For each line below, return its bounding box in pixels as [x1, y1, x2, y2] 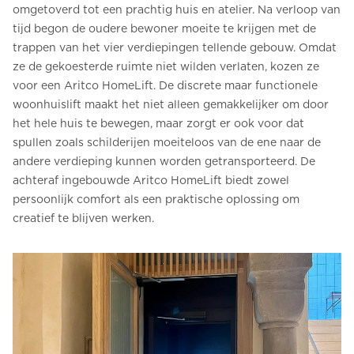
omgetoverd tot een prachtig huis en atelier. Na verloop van [13, 3, 341, 16]
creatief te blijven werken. [13, 212, 154, 224]
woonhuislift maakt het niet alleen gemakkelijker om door [13, 98, 329, 111]
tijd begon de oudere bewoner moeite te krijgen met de [13, 22, 316, 35]
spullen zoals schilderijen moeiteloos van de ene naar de [13, 136, 321, 149]
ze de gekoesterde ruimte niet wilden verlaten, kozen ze [13, 60, 319, 73]
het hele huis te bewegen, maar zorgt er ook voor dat [13, 117, 304, 130]
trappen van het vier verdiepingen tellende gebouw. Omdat [13, 41, 337, 54]
